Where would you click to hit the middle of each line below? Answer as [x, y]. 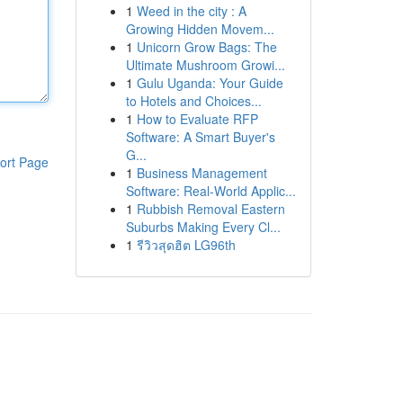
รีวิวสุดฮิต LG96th [186, 245]
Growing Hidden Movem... [200, 29]
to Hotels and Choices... [193, 101]
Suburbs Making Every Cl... [203, 227]
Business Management [201, 173]
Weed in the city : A [191, 11]
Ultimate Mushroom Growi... [205, 65]
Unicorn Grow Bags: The [206, 47]
